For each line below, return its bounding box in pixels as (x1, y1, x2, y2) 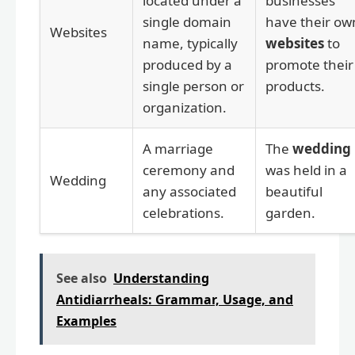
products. (265, 77, 325, 96)
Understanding (113, 269, 209, 288)
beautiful (265, 182, 323, 201)
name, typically (143, 34, 238, 53)
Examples (56, 312, 116, 330)
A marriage (143, 139, 213, 158)
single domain (143, 13, 231, 32)
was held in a (265, 161, 347, 180)
